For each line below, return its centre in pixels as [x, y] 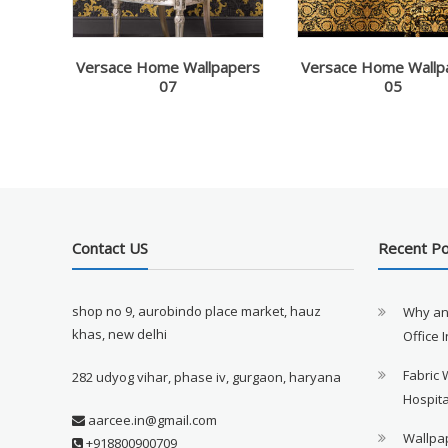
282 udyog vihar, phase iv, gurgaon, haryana [207, 377]
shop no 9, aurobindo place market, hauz [197, 311]
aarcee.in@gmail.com [151, 420]
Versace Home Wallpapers [167, 67]
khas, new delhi [120, 334]
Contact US [110, 248]
